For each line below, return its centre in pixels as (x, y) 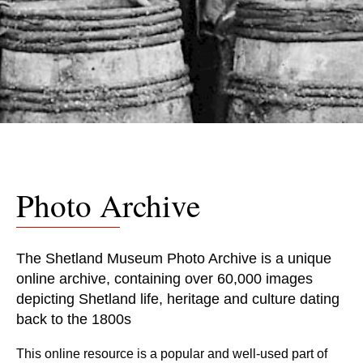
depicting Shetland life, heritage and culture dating (178, 299)
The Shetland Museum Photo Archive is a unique (174, 258)
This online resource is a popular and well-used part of (172, 353)
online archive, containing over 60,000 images (164, 278)
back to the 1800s (74, 319)
